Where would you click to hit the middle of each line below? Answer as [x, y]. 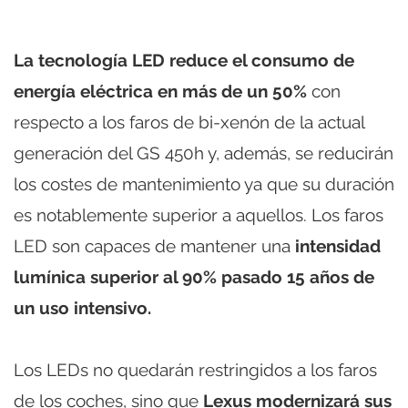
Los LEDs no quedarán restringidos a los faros [195, 369]
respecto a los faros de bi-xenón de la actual [189, 122]
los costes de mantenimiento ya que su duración [204, 184]
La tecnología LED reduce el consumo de [184, 60]
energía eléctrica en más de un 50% [163, 91]
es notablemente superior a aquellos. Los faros [199, 214]
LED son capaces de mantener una [154, 245]
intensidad [338, 245]
